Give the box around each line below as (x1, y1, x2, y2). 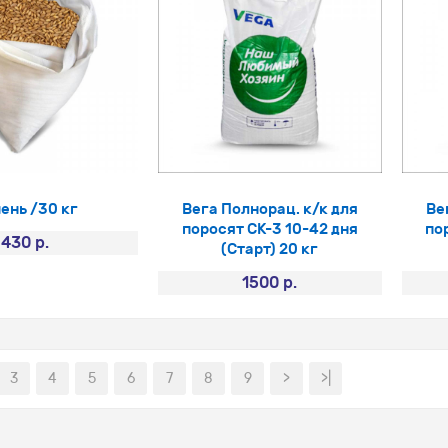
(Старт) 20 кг (221, 239, 319, 258)
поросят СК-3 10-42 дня (181, 219, 358, 238)
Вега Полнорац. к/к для (181, 199, 358, 218)
